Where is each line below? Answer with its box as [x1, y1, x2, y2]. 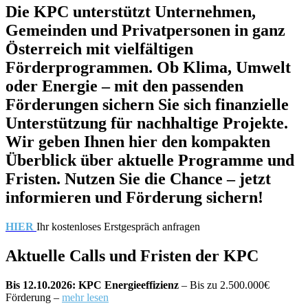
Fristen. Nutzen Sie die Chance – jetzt [5, 169, 271, 188]
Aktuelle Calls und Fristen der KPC [5, 246, 258, 265]
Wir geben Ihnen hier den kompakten [5, 132, 270, 151]
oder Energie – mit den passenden [5, 76, 243, 95]
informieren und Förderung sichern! [5, 188, 263, 206]
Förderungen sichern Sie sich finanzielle [5, 95, 289, 113]
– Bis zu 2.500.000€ [179, 278, 269, 291]
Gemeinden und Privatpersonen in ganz [5, 21, 285, 39]
